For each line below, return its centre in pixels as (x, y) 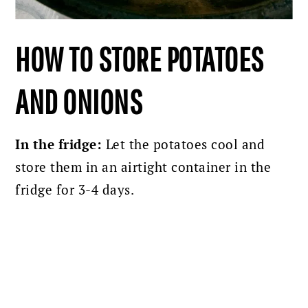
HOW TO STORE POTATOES (140, 59)
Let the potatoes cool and (184, 145)
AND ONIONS (79, 101)
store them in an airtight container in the (143, 167)
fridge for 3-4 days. (75, 190)
